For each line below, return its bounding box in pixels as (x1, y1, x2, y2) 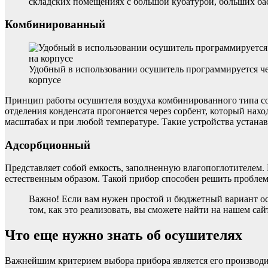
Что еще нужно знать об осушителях (5, 227, 242, 243)
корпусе (29, 74, 61, 85)
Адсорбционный (5, 138, 90, 151)
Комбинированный (5, 18, 105, 31)
